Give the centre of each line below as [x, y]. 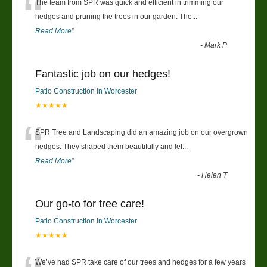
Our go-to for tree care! [90, 204]
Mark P [216, 46]
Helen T [215, 176]
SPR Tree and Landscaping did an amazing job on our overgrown [142, 133]
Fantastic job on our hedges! [103, 74]
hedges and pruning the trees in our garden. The [114, 17]
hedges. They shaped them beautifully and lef [109, 147]
